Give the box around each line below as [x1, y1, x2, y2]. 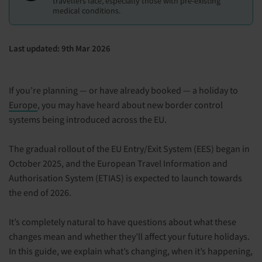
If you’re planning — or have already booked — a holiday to [9, 84, 238, 96]
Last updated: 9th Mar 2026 [9, 43, 111, 54]
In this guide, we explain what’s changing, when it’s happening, [9, 245, 253, 257]
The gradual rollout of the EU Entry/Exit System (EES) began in [9, 143, 250, 154]
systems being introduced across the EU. [9, 113, 167, 125]
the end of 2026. [9, 187, 71, 198]
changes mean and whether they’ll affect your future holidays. [9, 230, 250, 242]
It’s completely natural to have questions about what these [9, 216, 236, 227]
